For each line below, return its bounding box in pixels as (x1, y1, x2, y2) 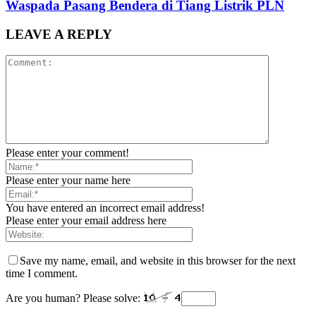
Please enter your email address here (6, 214, 166, 227)
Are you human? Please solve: (6, 292, 143, 305)
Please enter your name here (6, 174, 130, 187)
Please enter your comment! (6, 147, 129, 159)
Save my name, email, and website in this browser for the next (20, 255, 296, 267)
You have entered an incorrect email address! (6, 202, 205, 214)
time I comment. (6, 267, 78, 280)
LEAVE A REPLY (6, 26, 112, 42)
